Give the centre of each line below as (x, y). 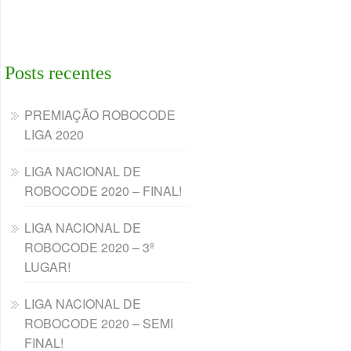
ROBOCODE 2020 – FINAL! (103, 191)
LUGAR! (47, 267)
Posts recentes (58, 73)
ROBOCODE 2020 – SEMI (99, 323)
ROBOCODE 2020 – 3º (89, 247)
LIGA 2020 (54, 134)
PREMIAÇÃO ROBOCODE (100, 115)
